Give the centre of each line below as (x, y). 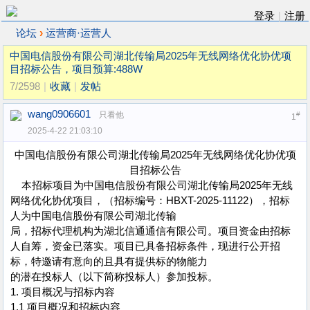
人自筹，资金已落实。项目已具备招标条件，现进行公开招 (145, 246)
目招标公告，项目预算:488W (76, 69)
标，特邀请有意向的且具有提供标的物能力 (109, 262)
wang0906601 (59, 114)
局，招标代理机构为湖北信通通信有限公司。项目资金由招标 (151, 231)
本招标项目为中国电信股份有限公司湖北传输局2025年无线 (152, 185)
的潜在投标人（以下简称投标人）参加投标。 (114, 277)
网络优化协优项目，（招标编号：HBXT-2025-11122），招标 (150, 201)
